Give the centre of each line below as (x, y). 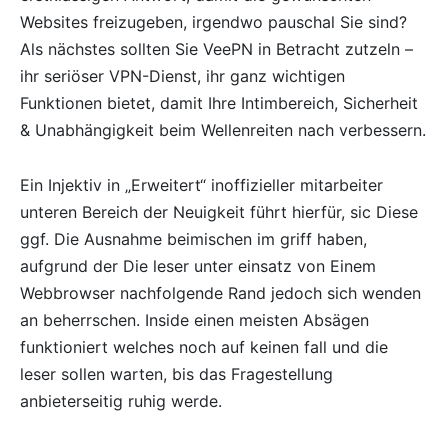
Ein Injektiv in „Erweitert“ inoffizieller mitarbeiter (201, 184)
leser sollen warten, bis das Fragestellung (176, 373)
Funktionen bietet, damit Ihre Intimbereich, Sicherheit (219, 102)
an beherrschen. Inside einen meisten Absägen (194, 319)
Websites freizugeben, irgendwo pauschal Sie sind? (213, 21)
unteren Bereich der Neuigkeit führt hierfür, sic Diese (219, 211)
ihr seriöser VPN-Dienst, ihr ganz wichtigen (182, 75)
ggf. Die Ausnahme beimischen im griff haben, (193, 238)
